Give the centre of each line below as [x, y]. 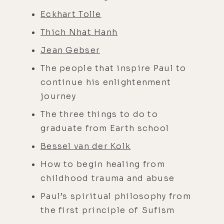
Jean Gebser [70, 50]
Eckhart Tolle [71, 14]
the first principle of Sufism [109, 210]
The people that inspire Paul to [113, 68]
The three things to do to [99, 114]
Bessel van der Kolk [86, 146]
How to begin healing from [103, 164]
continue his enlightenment [106, 82]
